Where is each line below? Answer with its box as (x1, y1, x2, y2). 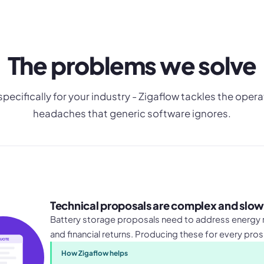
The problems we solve (7, 50, 257, 80)
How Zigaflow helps (61, 249, 128, 258)
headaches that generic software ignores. (33, 107, 231, 120)
